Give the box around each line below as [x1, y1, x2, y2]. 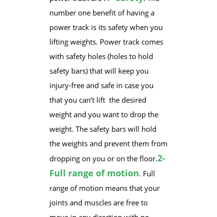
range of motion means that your [49, 183, 160, 193]
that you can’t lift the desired [49, 95, 146, 105]
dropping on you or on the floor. [49, 154, 157, 163]
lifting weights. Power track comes [49, 37, 163, 46]
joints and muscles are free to [49, 198, 148, 207]
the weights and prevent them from [49, 139, 168, 148]
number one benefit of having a [49, 8, 155, 17]
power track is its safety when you [49, 22, 163, 32]
